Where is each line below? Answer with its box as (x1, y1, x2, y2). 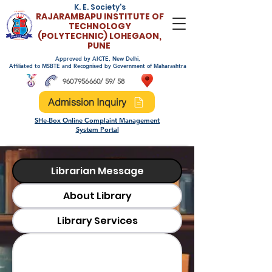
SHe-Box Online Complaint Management (35, 116, 160, 124)
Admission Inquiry (48, 96, 126, 108)
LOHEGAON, (109, 30, 161, 42)
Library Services (56, 214, 138, 228)
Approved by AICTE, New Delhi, (55, 55, 140, 62)
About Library (63, 189, 132, 203)
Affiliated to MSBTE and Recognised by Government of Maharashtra (9, 62, 186, 69)
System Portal (75, 125, 119, 134)
